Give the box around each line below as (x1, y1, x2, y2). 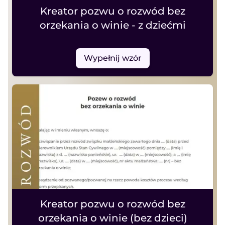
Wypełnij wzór (83, 53, 142, 63)
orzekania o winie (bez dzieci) (38, 212, 187, 224)
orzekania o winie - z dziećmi (39, 19, 186, 31)
